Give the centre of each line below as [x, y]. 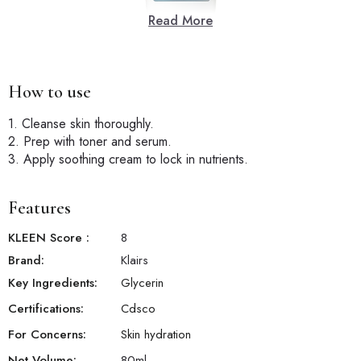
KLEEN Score [47, 238]
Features [39, 208]
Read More [180, 21]
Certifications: [46, 309]
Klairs [135, 261]
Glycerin [142, 283]
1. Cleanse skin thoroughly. [81, 124]
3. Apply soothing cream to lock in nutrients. [128, 160]
